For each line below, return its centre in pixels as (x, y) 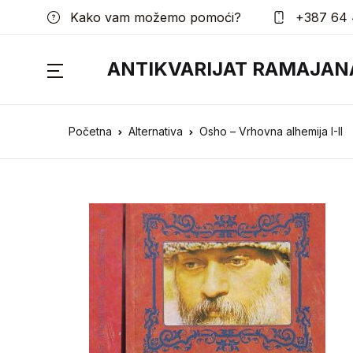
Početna (90, 131)
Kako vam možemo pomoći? (154, 17)
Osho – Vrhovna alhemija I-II (271, 131)
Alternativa (156, 131)
